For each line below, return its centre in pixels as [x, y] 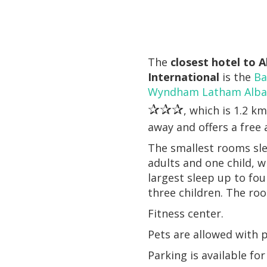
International [184, 77]
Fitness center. [186, 213]
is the [237, 77]
